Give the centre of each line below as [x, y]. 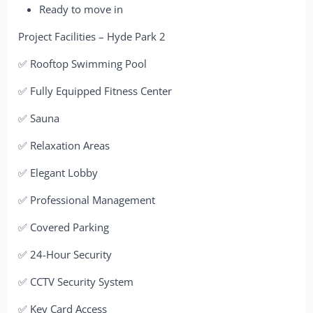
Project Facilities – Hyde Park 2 [92, 36]
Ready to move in [81, 9]
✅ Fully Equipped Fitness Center [95, 91]
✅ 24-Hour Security [65, 254]
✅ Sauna [39, 118]
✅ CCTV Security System [76, 282]
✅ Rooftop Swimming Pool [83, 64]
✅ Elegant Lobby [58, 173]
